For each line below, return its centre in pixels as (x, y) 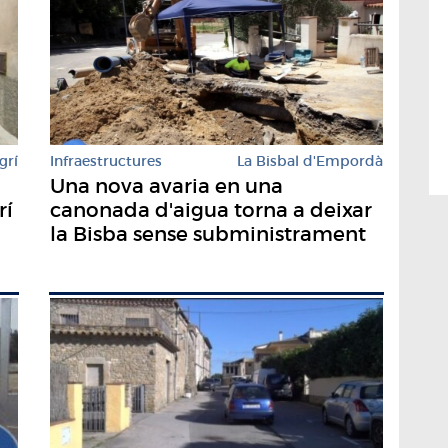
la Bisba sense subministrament (208, 233)
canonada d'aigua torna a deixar (211, 209)
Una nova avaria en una (166, 185)
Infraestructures (106, 160)
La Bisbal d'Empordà (310, 160)
